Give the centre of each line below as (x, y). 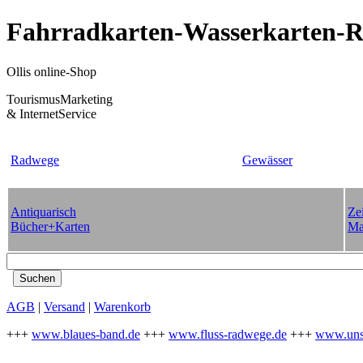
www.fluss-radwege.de (228, 334)
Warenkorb (122, 306)
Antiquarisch (43, 211)
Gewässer (267, 160)
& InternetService (51, 113)
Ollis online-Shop (51, 71)
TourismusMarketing (60, 99)
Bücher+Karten (50, 226)
